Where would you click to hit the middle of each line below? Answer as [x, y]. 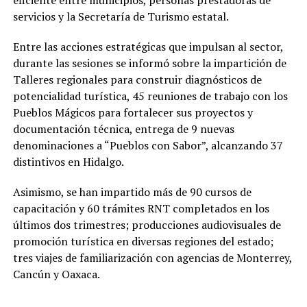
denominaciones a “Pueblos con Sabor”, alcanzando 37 [148, 145]
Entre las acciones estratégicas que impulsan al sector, [148, 46]
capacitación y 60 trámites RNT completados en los [141, 208]
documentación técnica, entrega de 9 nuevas [123, 128]
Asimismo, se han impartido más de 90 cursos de [132, 192]
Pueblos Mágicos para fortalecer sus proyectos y [133, 112]
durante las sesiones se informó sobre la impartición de [149, 63]
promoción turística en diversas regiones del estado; [143, 241]
